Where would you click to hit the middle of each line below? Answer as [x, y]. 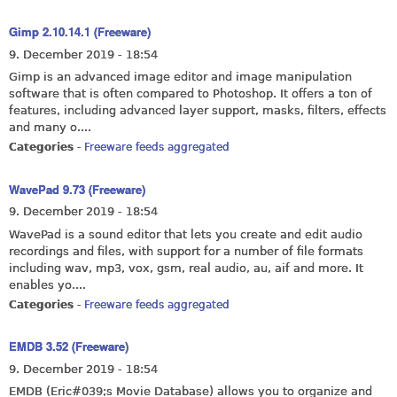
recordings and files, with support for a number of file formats [186, 251]
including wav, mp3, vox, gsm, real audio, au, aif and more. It [186, 268]
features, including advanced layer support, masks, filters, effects [198, 111]
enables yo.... [47, 284]
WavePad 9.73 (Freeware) [77, 189]
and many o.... [50, 128]
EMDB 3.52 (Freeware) [69, 346]
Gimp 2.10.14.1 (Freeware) [80, 32]
